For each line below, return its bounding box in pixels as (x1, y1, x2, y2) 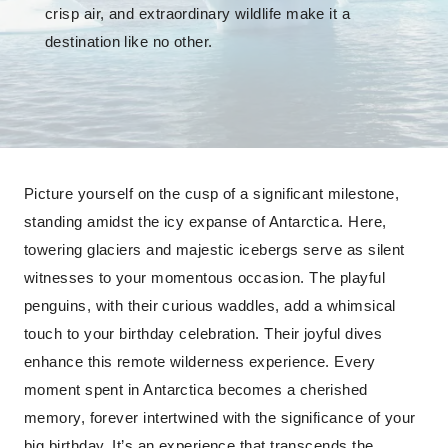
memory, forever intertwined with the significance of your (24, 409, 416, 426)
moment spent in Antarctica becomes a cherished (24, 381, 368, 398)
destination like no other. (45, 33, 213, 50)
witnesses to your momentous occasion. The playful (24, 269, 386, 286)
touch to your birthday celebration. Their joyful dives (24, 325, 383, 342)
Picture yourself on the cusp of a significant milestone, (24, 185, 400, 202)
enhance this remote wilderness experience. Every (24, 353, 376, 370)
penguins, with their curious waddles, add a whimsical (24, 297, 396, 314)
